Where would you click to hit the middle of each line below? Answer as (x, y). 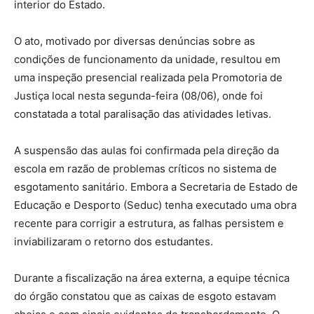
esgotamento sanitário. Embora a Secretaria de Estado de (156, 186)
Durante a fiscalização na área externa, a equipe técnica (152, 278)
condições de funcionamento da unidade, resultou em (147, 59)
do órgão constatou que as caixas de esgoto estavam (145, 296)
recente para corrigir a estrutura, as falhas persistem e (149, 223)
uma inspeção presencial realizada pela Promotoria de (148, 77)
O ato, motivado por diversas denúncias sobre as (135, 41)
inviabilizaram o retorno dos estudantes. (114, 241)
